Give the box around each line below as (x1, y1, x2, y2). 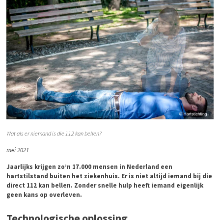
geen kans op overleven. (6, 190, 82, 199)
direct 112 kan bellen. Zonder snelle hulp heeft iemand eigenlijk (6, 181, 204, 190)
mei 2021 (6, 146, 29, 155)
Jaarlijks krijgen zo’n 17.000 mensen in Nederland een (6, 162, 173, 171)
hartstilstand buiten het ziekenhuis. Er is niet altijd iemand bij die (6, 171, 213, 180)
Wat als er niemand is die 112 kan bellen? (6, 130, 102, 137)
